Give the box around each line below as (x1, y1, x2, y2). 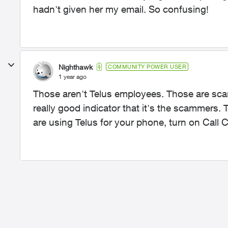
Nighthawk (59, 62, 93, 71)
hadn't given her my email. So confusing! (33, 4, 209, 15)
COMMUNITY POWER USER (108, 63, 186, 70)
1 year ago (59, 72, 87, 80)
